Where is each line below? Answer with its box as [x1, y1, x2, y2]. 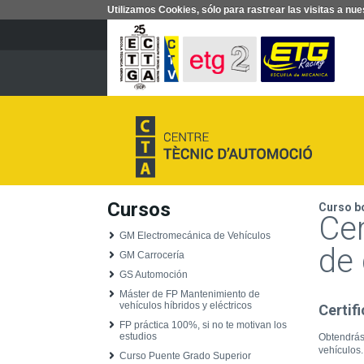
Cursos [107, 198, 171, 221]
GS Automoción [119, 269, 188, 280]
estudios [119, 331, 157, 342]
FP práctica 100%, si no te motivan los [119, 319, 287, 331]
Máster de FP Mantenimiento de [119, 288, 260, 300]
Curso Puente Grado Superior [119, 350, 251, 362]
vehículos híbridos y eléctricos [119, 300, 252, 311]
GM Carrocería [119, 249, 184, 261]
